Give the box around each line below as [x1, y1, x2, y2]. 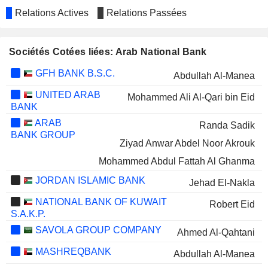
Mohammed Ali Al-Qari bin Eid [127, 92, 255, 102]
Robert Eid [209, 199, 255, 209]
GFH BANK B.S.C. [32, 68, 115, 78]
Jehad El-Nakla [188, 178, 255, 188]
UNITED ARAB [32, 90, 100, 100]
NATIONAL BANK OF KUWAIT [32, 197, 167, 207]
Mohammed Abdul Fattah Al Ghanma [98, 156, 255, 166]
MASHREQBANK [32, 246, 111, 257]
